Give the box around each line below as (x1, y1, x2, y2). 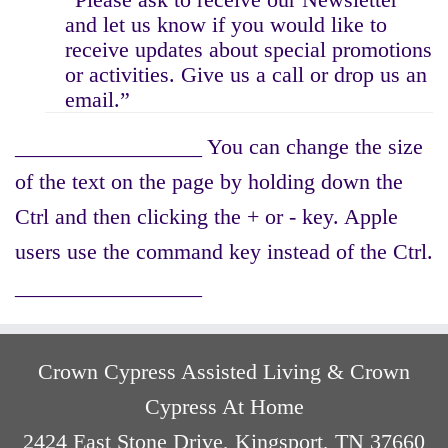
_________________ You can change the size (15, 134, 423, 159)
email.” (65, 87, 130, 112)
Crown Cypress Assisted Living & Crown (38, 359, 410, 384)
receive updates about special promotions (65, 37, 432, 62)
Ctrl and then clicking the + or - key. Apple (15, 204, 398, 229)
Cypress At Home (144, 394, 304, 419)
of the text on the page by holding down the (15, 169, 403, 194)
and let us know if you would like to (65, 12, 387, 37)
